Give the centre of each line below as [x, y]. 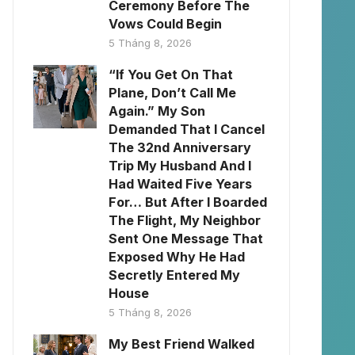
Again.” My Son [157, 111]
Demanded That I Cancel [187, 129]
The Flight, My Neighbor [185, 220]
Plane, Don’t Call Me [172, 93]
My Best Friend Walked [181, 344]
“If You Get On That [171, 74]
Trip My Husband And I [180, 166]
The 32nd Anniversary [180, 147]
